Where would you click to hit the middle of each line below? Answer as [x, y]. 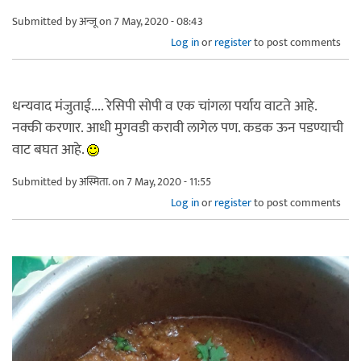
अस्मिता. [94, 181]
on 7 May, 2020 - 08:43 [150, 21]
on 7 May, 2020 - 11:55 [160, 181]
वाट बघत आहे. [50, 149]
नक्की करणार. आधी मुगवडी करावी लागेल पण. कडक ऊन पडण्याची [178, 128]
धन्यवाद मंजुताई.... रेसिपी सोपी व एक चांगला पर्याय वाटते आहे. [164, 106]
